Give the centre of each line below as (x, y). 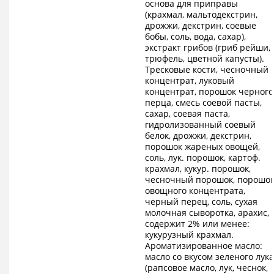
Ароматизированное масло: (203, 246)
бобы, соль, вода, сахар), (195, 37)
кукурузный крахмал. (189, 235)
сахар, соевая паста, (187, 114)
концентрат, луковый (189, 81)
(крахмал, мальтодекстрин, (201, 15)
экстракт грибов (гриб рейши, (207, 48)
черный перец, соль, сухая (201, 202)
